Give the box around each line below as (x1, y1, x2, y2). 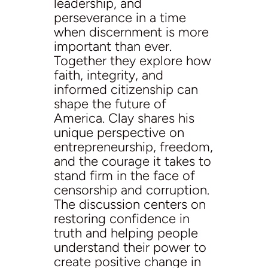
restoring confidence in (53, 211, 190, 227)
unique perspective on (53, 124, 184, 141)
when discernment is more (53, 24, 209, 40)
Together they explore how (53, 53, 211, 69)
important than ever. (53, 38, 172, 54)
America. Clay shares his (53, 110, 194, 126)
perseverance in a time (53, 10, 186, 26)
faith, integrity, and (53, 67, 163, 83)
